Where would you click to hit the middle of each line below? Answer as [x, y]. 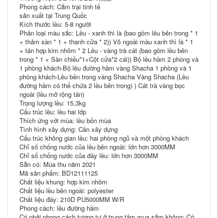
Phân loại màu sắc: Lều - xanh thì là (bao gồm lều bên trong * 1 [109, 33]
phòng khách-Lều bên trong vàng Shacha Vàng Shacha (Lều [104, 77]
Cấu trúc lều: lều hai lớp [53, 112]
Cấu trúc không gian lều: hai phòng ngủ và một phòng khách [104, 138]
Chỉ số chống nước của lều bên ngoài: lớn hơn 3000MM [97, 147]
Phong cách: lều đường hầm [59, 208]
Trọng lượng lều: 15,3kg [53, 103]
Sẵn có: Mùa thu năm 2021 [58, 164]
